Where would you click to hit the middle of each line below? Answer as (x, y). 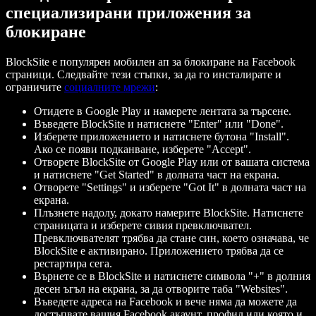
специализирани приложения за (128, 12)
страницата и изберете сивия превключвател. (143, 225)
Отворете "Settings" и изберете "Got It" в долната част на (170, 187)
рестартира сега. (73, 263)
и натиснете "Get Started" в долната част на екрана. (157, 174)
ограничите (35, 87)
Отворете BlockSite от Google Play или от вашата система (172, 162)
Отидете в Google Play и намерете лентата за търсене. (163, 111)
